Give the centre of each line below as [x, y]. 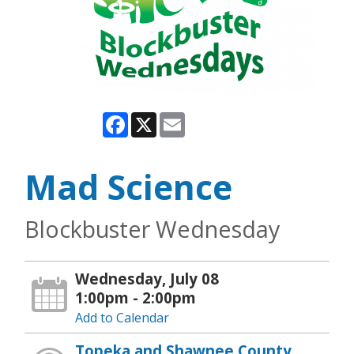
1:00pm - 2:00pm [136, 297]
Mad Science [128, 186]
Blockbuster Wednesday [152, 228]
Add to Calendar [122, 317]
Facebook [156, 118]
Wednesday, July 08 [147, 278]
